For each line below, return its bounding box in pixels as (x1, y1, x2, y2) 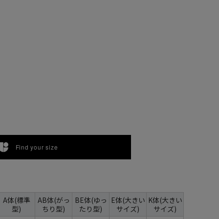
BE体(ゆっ (74, 195, 107, 205)
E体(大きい (110, 195, 145, 205)
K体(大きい (148, 195, 182, 205)
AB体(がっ (37, 195, 70, 205)
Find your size (15, 142, 58, 151)
